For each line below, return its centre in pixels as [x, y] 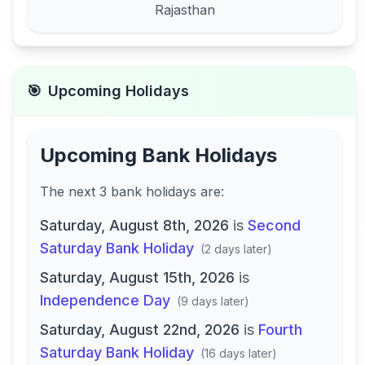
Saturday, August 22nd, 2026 [140, 330]
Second [274, 225]
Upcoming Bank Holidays [158, 155]
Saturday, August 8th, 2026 [134, 225]
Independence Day [105, 300]
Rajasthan [185, 10]
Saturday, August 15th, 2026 [137, 277]
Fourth [280, 330]
